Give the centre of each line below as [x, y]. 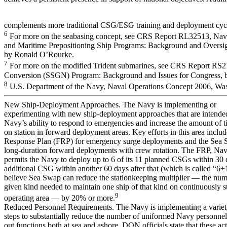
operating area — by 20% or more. [60, 198]
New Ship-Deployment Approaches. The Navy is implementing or [110, 105]
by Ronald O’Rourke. [39, 55]
